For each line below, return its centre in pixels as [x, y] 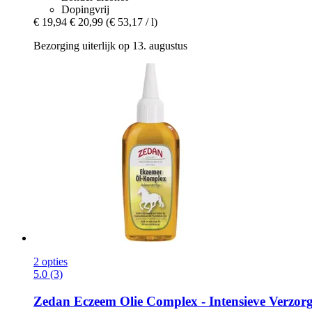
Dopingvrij [85, 10]
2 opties [50, 262]
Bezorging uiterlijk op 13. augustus [110, 46]
